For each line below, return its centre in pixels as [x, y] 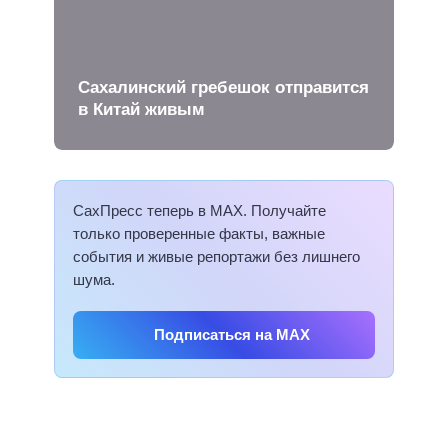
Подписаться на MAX [231, 334]
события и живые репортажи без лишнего [216, 256]
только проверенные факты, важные [199, 233]
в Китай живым [141, 108]
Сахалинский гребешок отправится [223, 86]
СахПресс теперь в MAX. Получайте [199, 210]
